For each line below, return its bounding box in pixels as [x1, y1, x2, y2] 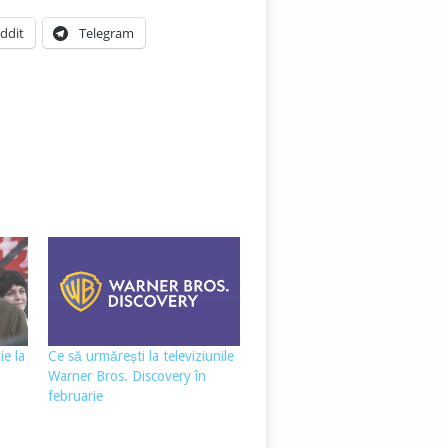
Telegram [78, 23, 134, 42]
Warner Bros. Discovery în [47, 368, 206, 385]
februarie [47, 388, 103, 405]
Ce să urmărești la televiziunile [47, 348, 234, 365]
